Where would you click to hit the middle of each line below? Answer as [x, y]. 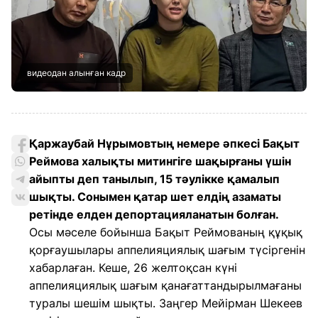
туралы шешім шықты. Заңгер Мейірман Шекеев [166, 303]
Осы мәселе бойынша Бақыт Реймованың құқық [166, 232]
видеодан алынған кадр [76, 73]
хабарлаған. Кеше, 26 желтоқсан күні [133, 268]
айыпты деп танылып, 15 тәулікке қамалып [154, 179]
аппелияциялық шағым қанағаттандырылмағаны [165, 285]
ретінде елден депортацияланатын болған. [154, 214]
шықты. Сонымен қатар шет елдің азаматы [155, 197]
